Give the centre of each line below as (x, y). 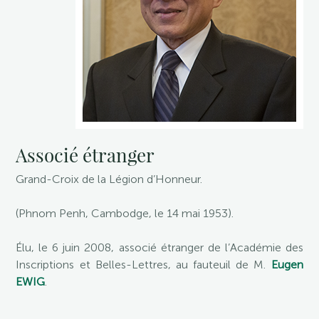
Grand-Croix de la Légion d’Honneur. (109, 179)
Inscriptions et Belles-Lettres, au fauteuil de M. (143, 265)
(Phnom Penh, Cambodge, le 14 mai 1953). (125, 213)
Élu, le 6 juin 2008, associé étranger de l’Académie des (159, 247)
